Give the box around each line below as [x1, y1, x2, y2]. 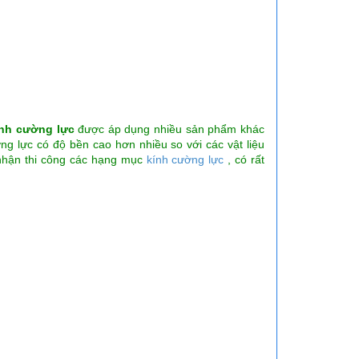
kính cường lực [142, 152, 224, 166]
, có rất [224, 152, 265, 166]
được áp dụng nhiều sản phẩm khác [74, 122, 265, 135]
